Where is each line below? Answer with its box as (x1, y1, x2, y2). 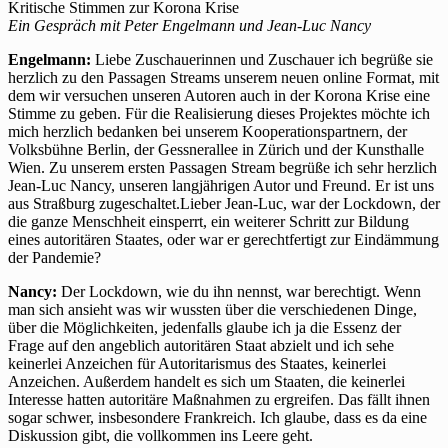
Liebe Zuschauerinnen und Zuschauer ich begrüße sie (91, 51, 433, 69)
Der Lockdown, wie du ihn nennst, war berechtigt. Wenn (57, 283, 421, 301)
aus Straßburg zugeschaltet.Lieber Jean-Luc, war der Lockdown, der (8, 195, 440, 213)
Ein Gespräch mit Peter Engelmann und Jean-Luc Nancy (8, 17, 371, 35)
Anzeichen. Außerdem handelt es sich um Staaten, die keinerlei (8, 373, 405, 391)
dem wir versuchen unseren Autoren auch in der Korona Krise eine (8, 87, 430, 105)
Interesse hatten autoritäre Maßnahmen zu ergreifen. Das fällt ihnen (8, 391, 430, 409)
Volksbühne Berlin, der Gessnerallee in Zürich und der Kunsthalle (8, 141, 424, 159)
